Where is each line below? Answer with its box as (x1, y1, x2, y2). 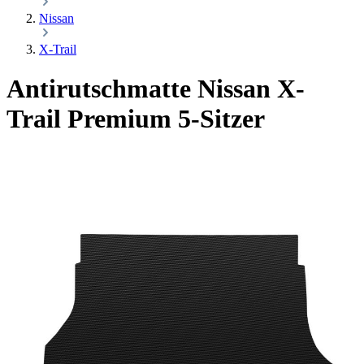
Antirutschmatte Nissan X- (6, 74, 305, 104)
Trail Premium (6, 104, 178, 134)
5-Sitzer (178, 104, 265, 134)
